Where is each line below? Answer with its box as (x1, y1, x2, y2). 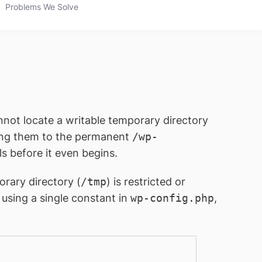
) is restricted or (106, 175, 185, 188)
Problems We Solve (5, 2, 78, 12)
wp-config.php (130, 192, 214, 205)
